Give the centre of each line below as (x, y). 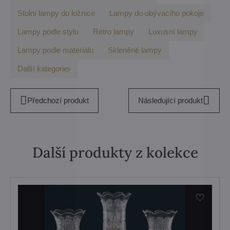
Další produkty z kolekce (115, 152)
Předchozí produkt (58, 100)
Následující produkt (171, 100)
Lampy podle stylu (48, 32)
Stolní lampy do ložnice (56, 13)
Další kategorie (43, 69)
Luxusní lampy (173, 32)
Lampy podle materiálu (55, 50)
